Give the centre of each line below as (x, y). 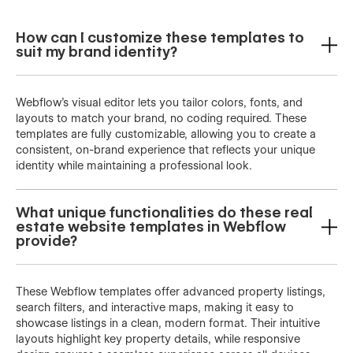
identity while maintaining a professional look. (134, 166)
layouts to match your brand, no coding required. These (161, 119)
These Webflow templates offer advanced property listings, (171, 292)
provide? (46, 241)
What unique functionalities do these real (164, 213)
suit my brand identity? (97, 52)
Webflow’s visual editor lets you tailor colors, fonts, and (159, 103)
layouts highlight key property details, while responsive (158, 339)
